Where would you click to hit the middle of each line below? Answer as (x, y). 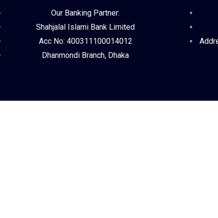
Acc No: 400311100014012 (85, 41)
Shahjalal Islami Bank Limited (86, 27)
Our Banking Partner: (86, 13)
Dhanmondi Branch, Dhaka (86, 55)
